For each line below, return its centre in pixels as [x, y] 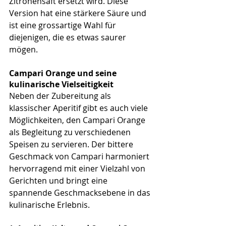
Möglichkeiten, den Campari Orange [78, 120]
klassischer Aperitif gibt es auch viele [79, 108]
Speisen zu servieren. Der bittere [72, 144]
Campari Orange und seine [64, 73]
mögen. [23, 49]
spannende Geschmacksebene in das [81, 192]
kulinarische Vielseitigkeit [61, 84]
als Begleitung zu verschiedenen [71, 132]
